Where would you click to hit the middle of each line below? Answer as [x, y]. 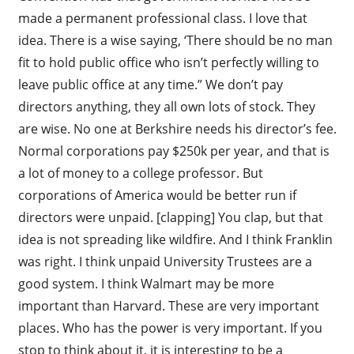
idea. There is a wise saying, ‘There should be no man [175, 40]
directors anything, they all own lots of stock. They [166, 106]
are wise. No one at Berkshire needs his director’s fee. [177, 128]
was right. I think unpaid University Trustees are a [165, 261]
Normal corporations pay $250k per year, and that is [173, 151]
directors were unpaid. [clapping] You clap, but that [170, 217]
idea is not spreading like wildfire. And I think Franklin [175, 239]
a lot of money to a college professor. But [140, 173]
